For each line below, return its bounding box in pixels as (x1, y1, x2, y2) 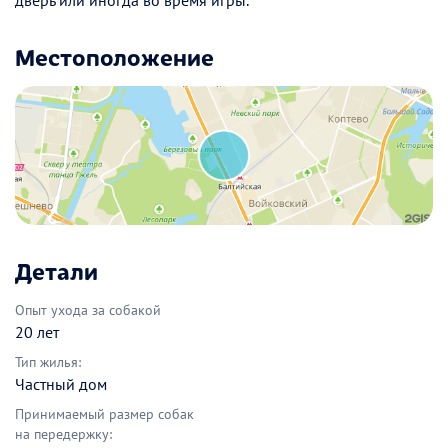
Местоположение (15, 39, 214, 72)
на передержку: (15, 425, 112, 444)
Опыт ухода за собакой (15, 301, 161, 320)
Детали (15, 254, 98, 287)
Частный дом (15, 374, 107, 395)
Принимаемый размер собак (15, 405, 194, 424)
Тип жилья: (15, 353, 81, 372)
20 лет (15, 322, 59, 343)
